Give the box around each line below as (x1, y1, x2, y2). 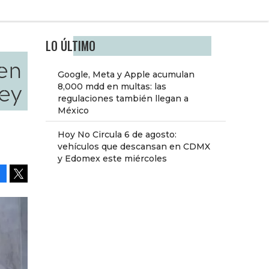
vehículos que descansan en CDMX (58, 141, 210, 153)
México (58, 105, 89, 116)
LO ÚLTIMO (46, 37, 95, 55)
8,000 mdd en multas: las (58, 81, 166, 92)
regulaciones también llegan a (58, 93, 189, 104)
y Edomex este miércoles (58, 153, 167, 165)
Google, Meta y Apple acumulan (58, 69, 195, 80)
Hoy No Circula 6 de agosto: (58, 129, 177, 141)
